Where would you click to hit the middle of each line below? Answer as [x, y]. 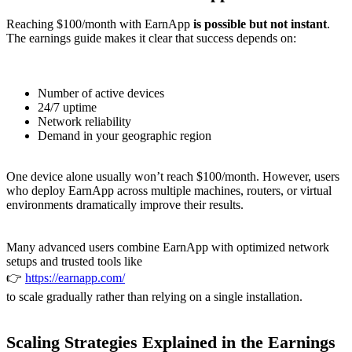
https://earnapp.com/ [75, 277]
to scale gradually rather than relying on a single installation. [154, 296]
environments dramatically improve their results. [125, 204]
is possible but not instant [260, 24]
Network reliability [84, 121]
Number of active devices [101, 93]
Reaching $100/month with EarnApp [100, 24]
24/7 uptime [67, 107]
